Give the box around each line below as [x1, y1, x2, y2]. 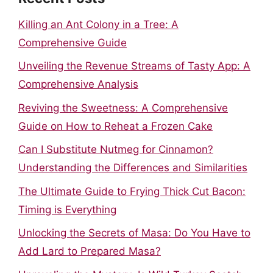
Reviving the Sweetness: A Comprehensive [18, 101, 228, 114]
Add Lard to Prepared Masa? [18, 245, 161, 257]
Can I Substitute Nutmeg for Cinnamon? [18, 143, 213, 155]
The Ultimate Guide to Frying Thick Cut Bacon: [18, 185, 246, 197]
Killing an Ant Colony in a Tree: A [18, 18, 179, 30]
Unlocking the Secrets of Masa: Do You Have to [18, 227, 250, 239]
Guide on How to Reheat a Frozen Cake [18, 119, 213, 132]
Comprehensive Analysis [18, 78, 138, 90]
